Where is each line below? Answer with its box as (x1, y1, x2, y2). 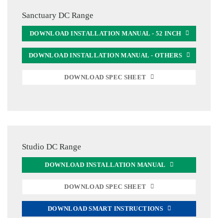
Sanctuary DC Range (22, 10, 93, 20)
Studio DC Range (22, 142, 81, 151)
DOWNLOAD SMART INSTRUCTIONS (47, 205, 163, 212)
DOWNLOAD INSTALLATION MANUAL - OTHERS (28, 52, 182, 59)
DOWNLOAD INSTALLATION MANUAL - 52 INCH (29, 30, 182, 37)
